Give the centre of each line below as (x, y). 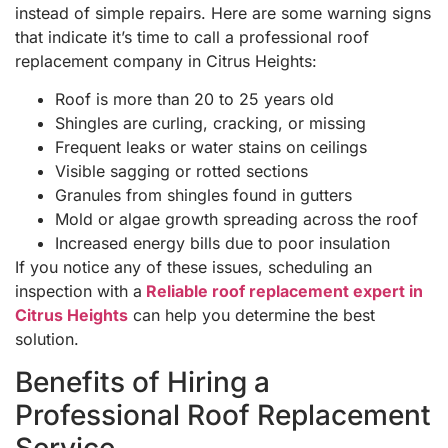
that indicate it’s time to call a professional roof (192, 37)
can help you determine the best (251, 315)
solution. (47, 339)
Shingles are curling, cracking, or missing (210, 123)
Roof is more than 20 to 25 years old (194, 99)
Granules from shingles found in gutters (203, 195)
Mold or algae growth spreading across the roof (236, 219)
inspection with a (78, 291)
